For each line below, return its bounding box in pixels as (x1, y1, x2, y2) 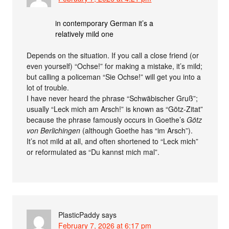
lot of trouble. (27, 82, 70, 93)
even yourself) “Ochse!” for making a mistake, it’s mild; (27, 60, 203, 71)
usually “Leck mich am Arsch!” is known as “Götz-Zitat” (27, 103, 203, 114)
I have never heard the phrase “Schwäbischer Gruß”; (27, 93, 198, 103)
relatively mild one (55, 28, 114, 39)
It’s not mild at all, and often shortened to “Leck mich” (27, 135, 199, 146)
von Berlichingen (27, 125, 81, 135)
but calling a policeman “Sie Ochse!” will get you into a (27, 71, 201, 82)
